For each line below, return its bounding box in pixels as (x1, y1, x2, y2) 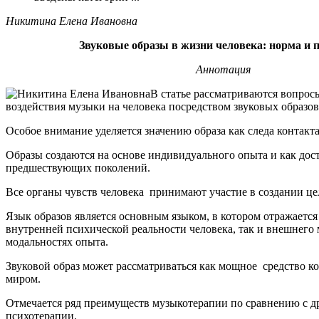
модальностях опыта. (6, 236, 108, 249)
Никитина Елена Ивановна (6, 15, 137, 28)
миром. (6, 273, 41, 286)
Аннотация (195, 63, 251, 76)
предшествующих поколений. (6, 162, 150, 174)
